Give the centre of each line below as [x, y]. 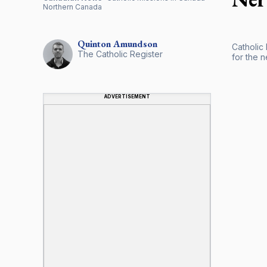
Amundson [135, 44]
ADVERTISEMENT [127, 96]
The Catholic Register [120, 54]
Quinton [94, 44]
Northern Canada [72, 7]
